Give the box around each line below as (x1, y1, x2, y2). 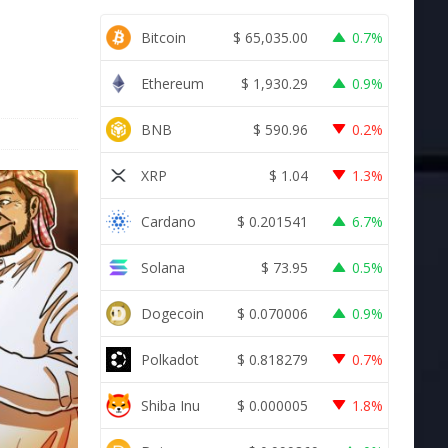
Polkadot (140, 349, 199, 369)
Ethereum (140, 73, 204, 93)
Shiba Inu (140, 395, 200, 415)
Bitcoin (140, 27, 186, 47)
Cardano (140, 211, 196, 231)
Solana (140, 257, 185, 277)
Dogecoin (140, 303, 204, 323)
